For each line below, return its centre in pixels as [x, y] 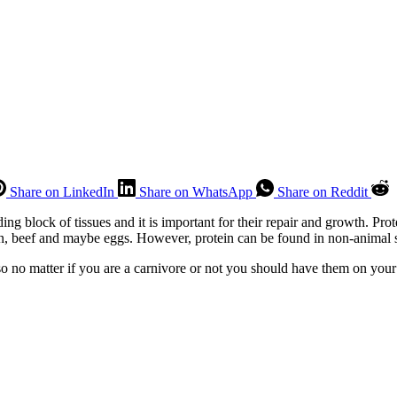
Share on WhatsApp [196, 191]
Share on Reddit [323, 191]
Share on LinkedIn [62, 191]
